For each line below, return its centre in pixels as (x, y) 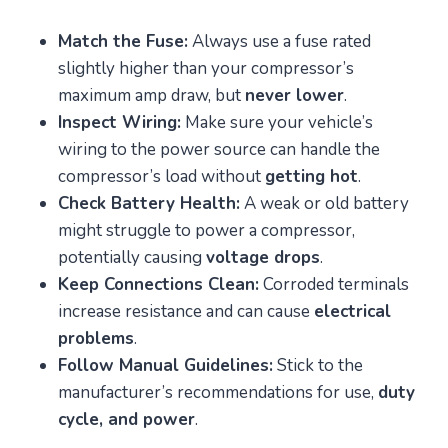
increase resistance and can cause (186, 312)
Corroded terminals (334, 285)
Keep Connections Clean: (158, 285)
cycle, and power (126, 420)
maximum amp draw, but (151, 96)
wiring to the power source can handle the (219, 150)
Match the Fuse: (123, 42)
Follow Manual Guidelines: (165, 366)
